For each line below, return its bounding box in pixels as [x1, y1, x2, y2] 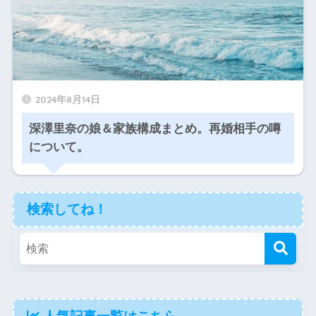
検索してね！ [26, 202, 107, 217]
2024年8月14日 [35, 93, 100, 105]
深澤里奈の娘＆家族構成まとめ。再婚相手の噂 [29, 122, 281, 136]
